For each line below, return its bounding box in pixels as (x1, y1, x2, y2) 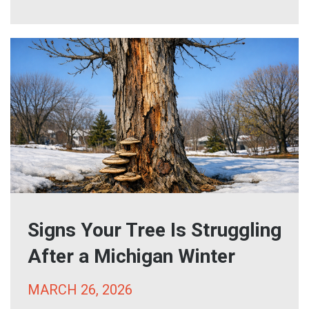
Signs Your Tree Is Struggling (28, 219, 281, 241)
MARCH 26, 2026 (28, 281, 132, 298)
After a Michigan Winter (28, 245, 235, 268)
